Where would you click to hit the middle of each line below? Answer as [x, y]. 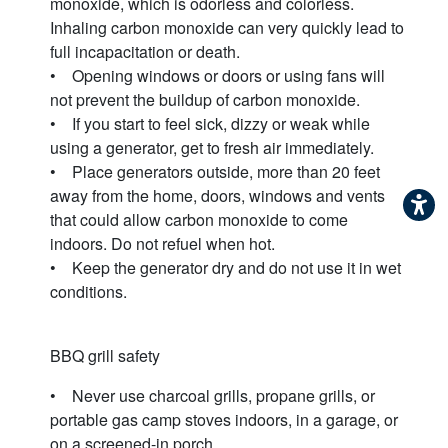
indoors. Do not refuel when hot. [164, 244]
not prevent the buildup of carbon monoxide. [209, 100]
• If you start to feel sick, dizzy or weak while [210, 124]
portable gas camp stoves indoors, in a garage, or [224, 420]
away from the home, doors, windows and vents [217, 196]
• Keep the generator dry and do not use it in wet [225, 268]
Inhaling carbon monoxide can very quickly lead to [227, 28]
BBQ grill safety [105, 356]
